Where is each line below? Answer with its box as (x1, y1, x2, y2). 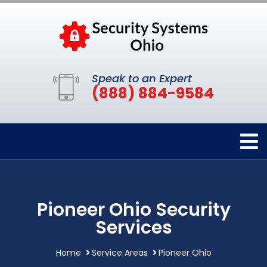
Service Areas (91, 247, 148, 259)
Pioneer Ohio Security (36, 197, 231, 222)
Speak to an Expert (92, 71, 192, 86)
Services (95, 215, 172, 240)
